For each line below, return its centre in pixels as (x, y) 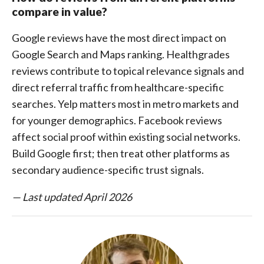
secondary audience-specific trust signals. (108, 170)
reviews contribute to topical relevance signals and (128, 71)
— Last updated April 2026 (72, 197)
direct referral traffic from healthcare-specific (118, 87)
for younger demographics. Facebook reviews (117, 120)
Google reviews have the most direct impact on (119, 38)
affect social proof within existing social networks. (126, 137)
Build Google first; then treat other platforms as (121, 153)
